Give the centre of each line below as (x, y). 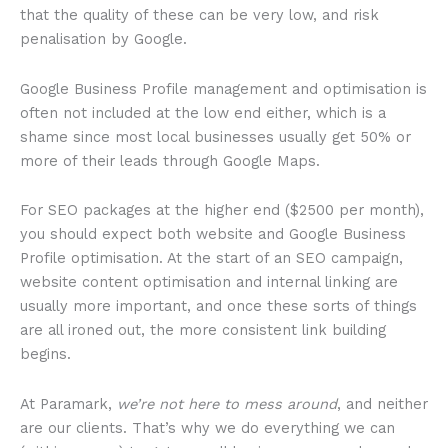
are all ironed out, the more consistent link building (203, 330)
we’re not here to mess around (227, 403)
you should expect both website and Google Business (213, 234)
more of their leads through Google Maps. (170, 160)
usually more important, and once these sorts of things (218, 306)
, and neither (382, 403)
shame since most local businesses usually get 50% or (215, 136)
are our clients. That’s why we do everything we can (207, 427)
